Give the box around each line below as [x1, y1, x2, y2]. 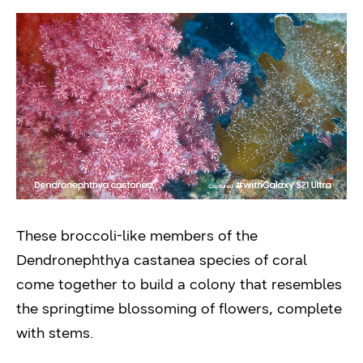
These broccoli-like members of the [16, 226, 258, 245]
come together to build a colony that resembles [16, 275, 342, 293]
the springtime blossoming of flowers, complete [16, 299, 342, 318]
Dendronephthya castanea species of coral [16, 250, 307, 269]
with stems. [16, 323, 94, 342]
